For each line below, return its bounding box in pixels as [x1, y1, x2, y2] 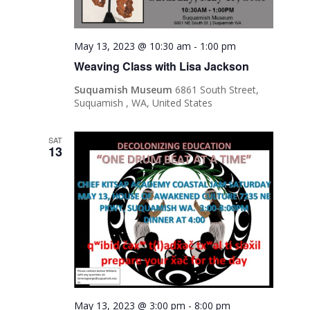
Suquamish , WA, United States [74, 96, 213, 110]
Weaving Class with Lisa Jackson [74, 58, 250, 75]
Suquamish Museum [74, 83, 176, 97]
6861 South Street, [175, 83, 259, 97]
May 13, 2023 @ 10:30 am [74, 39, 192, 53]
